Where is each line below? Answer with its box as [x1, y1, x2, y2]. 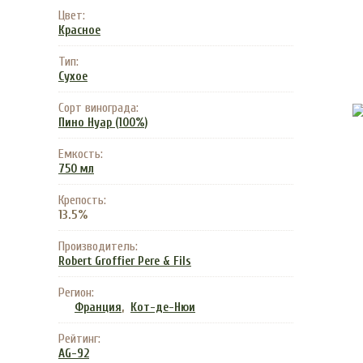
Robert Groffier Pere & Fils [58, 254, 191, 268]
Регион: [58, 285, 94, 300]
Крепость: [58, 193, 106, 207]
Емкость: [58, 147, 103, 161]
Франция [75, 301, 122, 314]
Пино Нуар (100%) [58, 116, 148, 130]
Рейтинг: [58, 331, 100, 346]
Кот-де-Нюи [130, 301, 195, 314]
